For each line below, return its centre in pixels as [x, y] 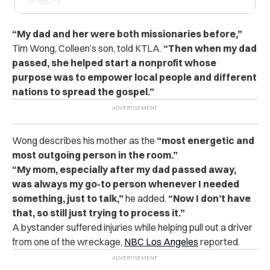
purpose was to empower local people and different [134, 77]
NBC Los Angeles [161, 241]
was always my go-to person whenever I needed [126, 184]
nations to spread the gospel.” [83, 91]
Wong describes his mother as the [84, 140]
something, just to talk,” [68, 198]
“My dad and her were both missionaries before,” [127, 33]
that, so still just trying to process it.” [99, 212]
